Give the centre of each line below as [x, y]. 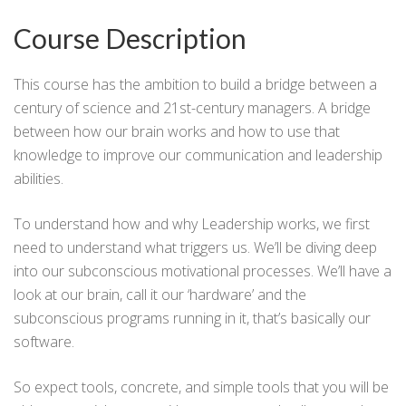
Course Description [130, 38]
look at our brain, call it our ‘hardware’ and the [160, 294]
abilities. [39, 178]
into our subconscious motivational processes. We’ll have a [203, 271]
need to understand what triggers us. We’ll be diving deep [195, 247]
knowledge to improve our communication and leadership [198, 155]
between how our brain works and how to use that [177, 131]
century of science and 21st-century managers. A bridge [192, 107]
